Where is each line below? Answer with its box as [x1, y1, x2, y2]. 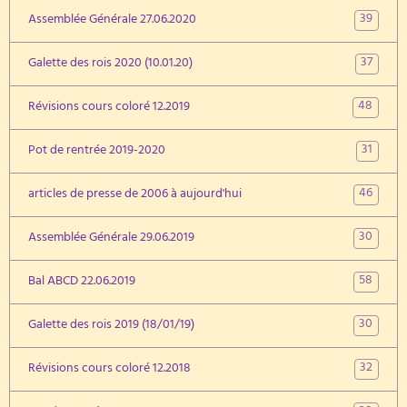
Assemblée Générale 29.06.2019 [28, 225, 194, 251]
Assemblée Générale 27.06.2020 [28, 7, 196, 33]
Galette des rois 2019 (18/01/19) [28, 313, 194, 338]
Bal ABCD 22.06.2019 [28, 269, 135, 294]
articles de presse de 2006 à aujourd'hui [28, 182, 242, 207]
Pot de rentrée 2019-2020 [28, 138, 165, 164]
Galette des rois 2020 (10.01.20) [28, 51, 193, 76]
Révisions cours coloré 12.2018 [28, 356, 191, 382]
